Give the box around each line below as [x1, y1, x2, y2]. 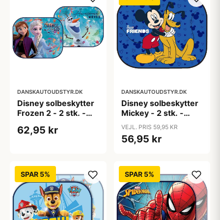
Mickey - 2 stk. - [121, 108, 184, 118]
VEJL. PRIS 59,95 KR [121, 123, 178, 131]
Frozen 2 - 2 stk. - [17, 108, 86, 118]
